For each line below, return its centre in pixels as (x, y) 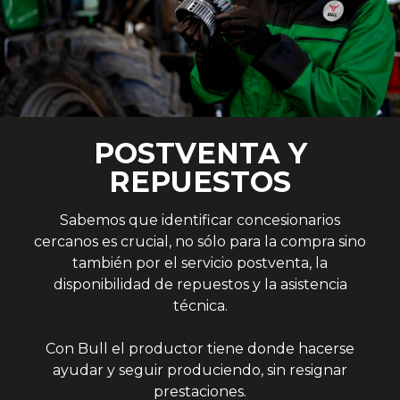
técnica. (200, 305)
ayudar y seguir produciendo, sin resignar (200, 370)
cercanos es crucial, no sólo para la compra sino (200, 241)
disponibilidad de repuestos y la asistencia (200, 284)
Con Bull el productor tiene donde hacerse (200, 348)
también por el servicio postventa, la (200, 262)
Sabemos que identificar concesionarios (200, 220)
